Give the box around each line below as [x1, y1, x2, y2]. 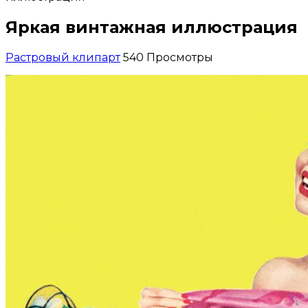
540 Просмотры [123, 50, 213, 64]
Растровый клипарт [5, 50, 120, 64]
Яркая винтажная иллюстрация [5, 16, 298, 37]
